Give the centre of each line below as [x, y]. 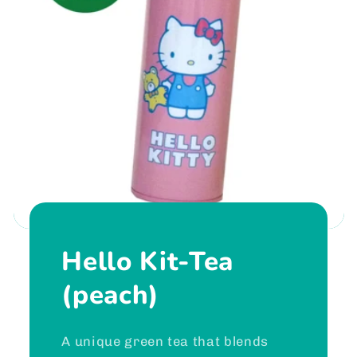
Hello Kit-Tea [147, 262]
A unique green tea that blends [165, 341]
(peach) [110, 296]
